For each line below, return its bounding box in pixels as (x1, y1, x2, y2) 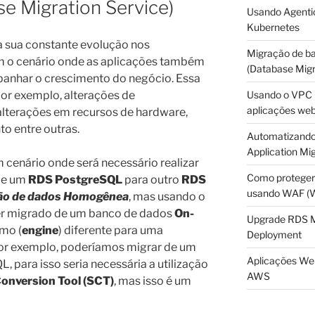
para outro (122, 172, 181, 186)
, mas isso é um (114, 274, 191, 288)
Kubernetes (246, 20, 300, 33)
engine (22, 223, 58, 237)
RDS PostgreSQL (28, 172, 122, 186)
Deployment (246, 228, 302, 240)
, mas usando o (129, 189, 205, 203)
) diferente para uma (58, 223, 163, 237)
